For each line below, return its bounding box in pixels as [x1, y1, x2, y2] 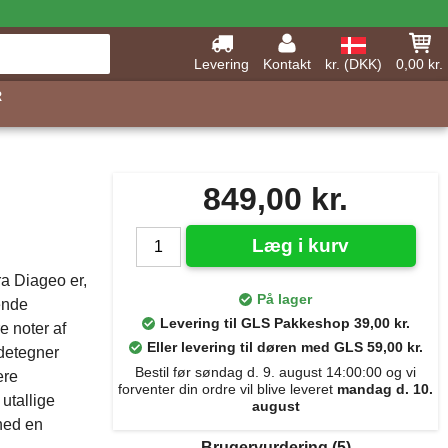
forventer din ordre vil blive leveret [118, 381, 337, 397]
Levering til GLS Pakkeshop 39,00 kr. [159, 315, 410, 331]
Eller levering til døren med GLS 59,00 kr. [146, 339, 423, 355]
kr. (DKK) [325, 56, 382, 72]
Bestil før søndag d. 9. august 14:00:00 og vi [135, 364, 416, 380]
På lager [257, 291, 312, 307]
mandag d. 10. [337, 381, 433, 397]
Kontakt [263, 56, 311, 72]
